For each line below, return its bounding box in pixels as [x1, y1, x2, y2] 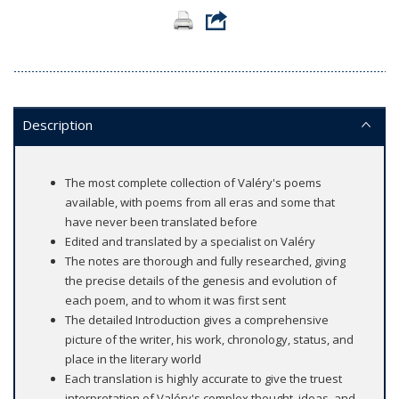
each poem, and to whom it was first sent [65, 292, 286, 309]
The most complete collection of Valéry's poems [65, 175, 322, 191]
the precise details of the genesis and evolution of [65, 273, 337, 289]
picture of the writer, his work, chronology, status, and [65, 331, 354, 348]
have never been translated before [65, 214, 257, 231]
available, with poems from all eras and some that [65, 194, 335, 211]
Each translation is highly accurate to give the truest [65, 370, 342, 387]
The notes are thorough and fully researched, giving [65, 253, 346, 270]
